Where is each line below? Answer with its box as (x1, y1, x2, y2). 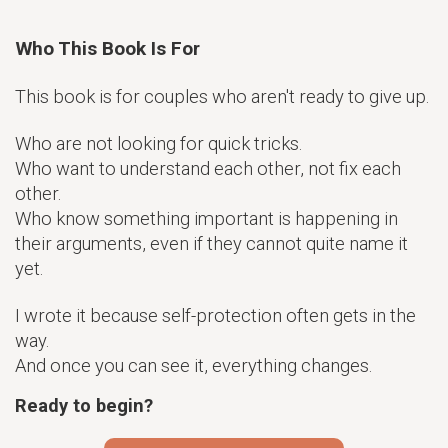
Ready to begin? (15, 395, 153, 417)
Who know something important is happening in (15, 208, 398, 230)
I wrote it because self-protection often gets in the (15, 305, 416, 327)
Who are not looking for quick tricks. (15, 133, 302, 155)
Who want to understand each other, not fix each (15, 158, 401, 180)
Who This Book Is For (15, 37, 200, 61)
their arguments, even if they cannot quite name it (15, 233, 408, 255)
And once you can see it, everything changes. (15, 355, 372, 377)
